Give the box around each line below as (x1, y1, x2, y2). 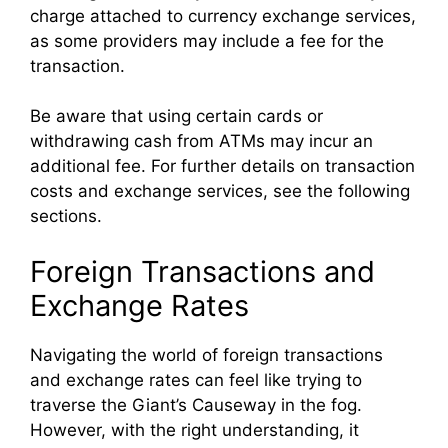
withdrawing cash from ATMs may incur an (30, 131, 373, 152)
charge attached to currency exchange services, (30, 5, 416, 26)
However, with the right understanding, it (30, 419, 359, 440)
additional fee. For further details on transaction (30, 156, 415, 177)
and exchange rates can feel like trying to (30, 369, 362, 390)
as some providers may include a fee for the (30, 30, 384, 51)
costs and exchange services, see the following (30, 181, 410, 202)
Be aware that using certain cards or (30, 106, 323, 127)
